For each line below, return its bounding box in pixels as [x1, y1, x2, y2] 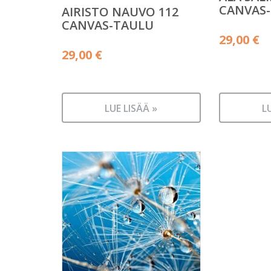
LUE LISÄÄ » [105, 102, 158, 115]
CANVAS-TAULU [62, 16, 154, 33]
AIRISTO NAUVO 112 [62, 3, 178, 20]
